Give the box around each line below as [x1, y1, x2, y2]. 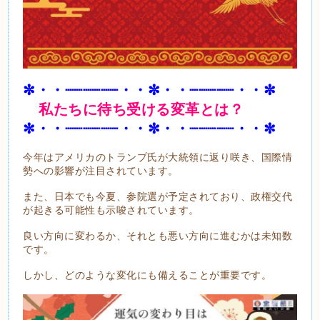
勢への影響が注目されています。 [23, 164, 179, 176]
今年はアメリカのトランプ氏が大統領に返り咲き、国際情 [23, 150, 293, 163]
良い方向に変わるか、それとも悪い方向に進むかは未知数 [23, 229, 293, 241]
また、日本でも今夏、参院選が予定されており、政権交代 [23, 189, 293, 202]
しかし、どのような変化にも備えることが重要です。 [23, 268, 272, 281]
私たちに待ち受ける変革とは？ [39, 100, 244, 118]
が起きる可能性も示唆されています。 [23, 203, 199, 216]
